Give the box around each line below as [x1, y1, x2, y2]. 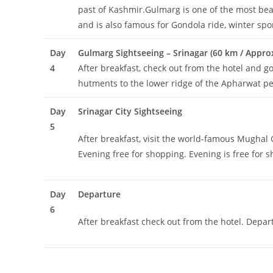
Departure [78, 188, 121, 200]
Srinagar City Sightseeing [78, 105, 182, 117]
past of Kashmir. [78, 4, 145, 15]
